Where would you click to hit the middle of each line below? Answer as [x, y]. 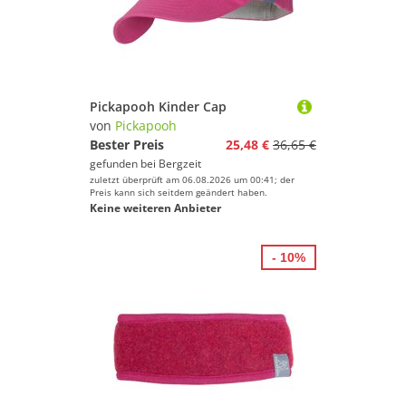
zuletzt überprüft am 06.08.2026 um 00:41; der [192, 179]
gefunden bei [124, 164]
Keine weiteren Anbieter [155, 208]
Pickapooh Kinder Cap [158, 106]
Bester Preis [127, 145]
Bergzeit [180, 164]
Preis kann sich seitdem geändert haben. [179, 192]
